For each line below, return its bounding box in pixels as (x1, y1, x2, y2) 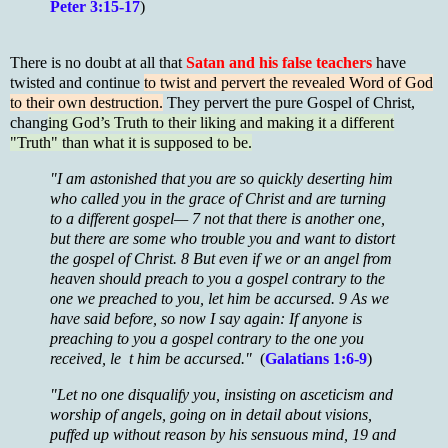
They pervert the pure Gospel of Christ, (163, 94, 415, 112)
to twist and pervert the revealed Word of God (144, 74, 433, 92)
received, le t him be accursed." (50, 350, 260, 368)
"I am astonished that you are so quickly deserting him (50, 170, 393, 188)
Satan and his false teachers (186, 54, 372, 72)
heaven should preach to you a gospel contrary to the (50, 270, 385, 288)
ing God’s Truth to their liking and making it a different (48, 114, 394, 132)
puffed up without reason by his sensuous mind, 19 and (50, 425, 396, 443)
